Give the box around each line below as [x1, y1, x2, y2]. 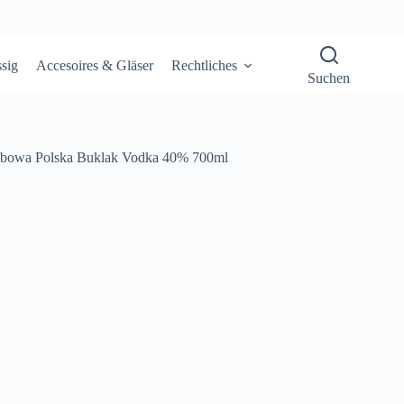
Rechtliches [171, 57, 237, 73]
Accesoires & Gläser [36, 57, 153, 73]
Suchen [308, 69, 350, 86]
